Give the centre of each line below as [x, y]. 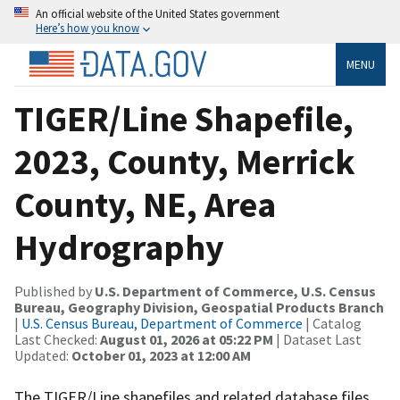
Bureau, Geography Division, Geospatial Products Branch [199, 307]
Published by [54, 291]
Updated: [43, 355]
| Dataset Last [317, 339]
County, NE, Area [145, 204]
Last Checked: [57, 339]
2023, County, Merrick [185, 161]
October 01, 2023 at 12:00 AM [161, 355]
